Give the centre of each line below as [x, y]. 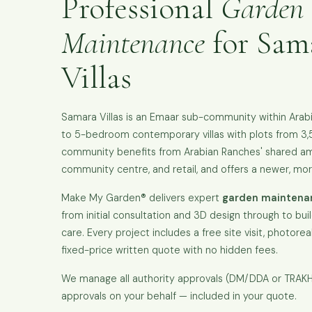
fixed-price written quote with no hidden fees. [170, 250]
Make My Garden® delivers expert [142, 198]
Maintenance [133, 43]
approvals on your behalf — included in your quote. [179, 296]
